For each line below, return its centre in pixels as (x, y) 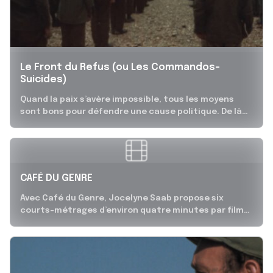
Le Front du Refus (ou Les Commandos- (120, 68)
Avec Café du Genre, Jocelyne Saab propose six (122, 198)
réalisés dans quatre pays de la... (91, 223)
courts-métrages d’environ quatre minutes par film (132, 211)
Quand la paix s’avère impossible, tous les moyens (127, 100)
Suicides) (44, 80)
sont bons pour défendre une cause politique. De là (131, 112)
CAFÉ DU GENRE (56, 179)
